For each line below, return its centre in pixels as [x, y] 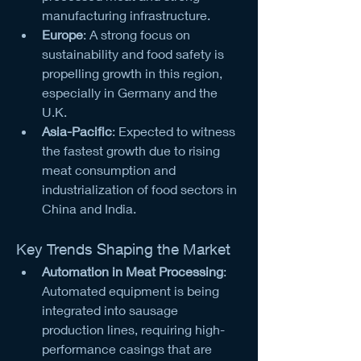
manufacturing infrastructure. [126, 15]
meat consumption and [109, 169]
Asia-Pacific [77, 131]
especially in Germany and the [130, 92]
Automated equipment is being [131, 290]
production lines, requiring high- [133, 329]
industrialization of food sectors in [139, 189]
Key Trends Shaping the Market [123, 249]
